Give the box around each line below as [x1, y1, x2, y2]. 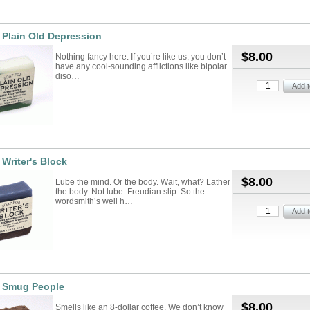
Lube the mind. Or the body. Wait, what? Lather [55, 177, 230, 187]
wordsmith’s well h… [55, 197, 133, 206]
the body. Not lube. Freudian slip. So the [55, 187, 205, 197]
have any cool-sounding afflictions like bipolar [55, 62, 227, 71]
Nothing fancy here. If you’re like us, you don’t [55, 52, 226, 62]
